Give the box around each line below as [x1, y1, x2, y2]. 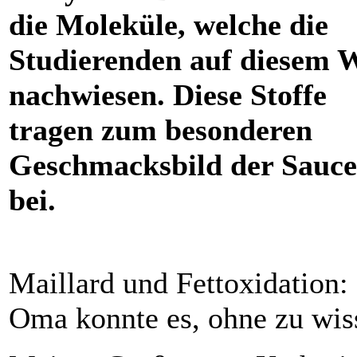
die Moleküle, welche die [9, 8, 328, 42]
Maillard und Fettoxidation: [9, 266, 348, 300]
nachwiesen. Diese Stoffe [9, 78, 327, 112]
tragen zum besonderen [9, 113, 312, 147]
